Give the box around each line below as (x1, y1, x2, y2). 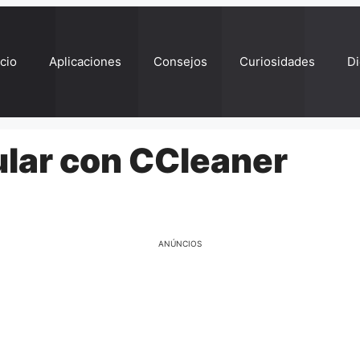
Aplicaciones (49, 54, 121, 69)
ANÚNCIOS (158, 239, 202, 248)
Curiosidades (239, 54, 315, 69)
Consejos (153, 54, 207, 69)
